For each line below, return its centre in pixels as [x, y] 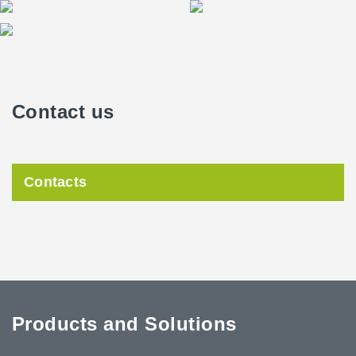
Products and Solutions [124, 323]
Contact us [63, 111]
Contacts [56, 182]
